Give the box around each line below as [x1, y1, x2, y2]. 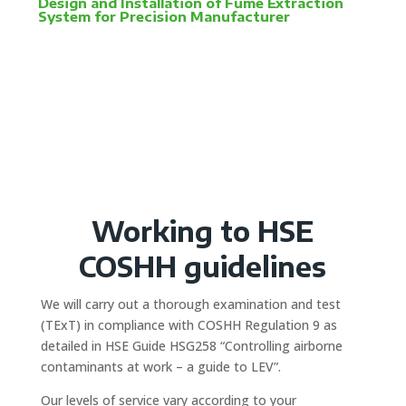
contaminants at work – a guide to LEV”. [40, 357, 281, 375]
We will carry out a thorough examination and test [40, 295, 341, 313]
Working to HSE [92, 213, 314, 248]
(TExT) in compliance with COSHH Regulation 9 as [40, 315, 337, 333]
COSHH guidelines [79, 248, 327, 284]
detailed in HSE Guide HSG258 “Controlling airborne [40, 336, 343, 354]
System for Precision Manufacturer [38, 7, 291, 24]
